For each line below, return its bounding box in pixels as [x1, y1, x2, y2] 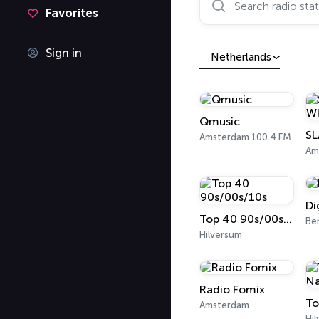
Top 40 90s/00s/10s [283, 212, 292, 226]
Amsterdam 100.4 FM [199, 132, 291, 142]
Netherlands [211, 51, 271, 63]
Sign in [46, 46, 82, 60]
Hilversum [199, 229, 242, 240]
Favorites [46, 6, 98, 20]
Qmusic [199, 115, 240, 128]
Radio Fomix [199, 283, 265, 296]
